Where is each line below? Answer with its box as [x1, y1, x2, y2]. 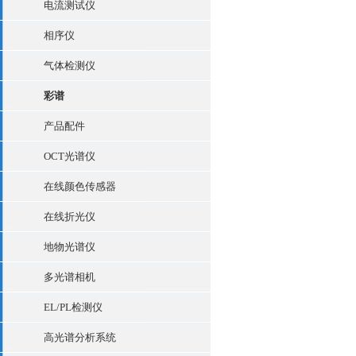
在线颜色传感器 [44, 180, 116, 192]
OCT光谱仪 [44, 150, 95, 162]
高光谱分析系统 [44, 331, 116, 343]
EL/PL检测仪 [44, 301, 103, 313]
